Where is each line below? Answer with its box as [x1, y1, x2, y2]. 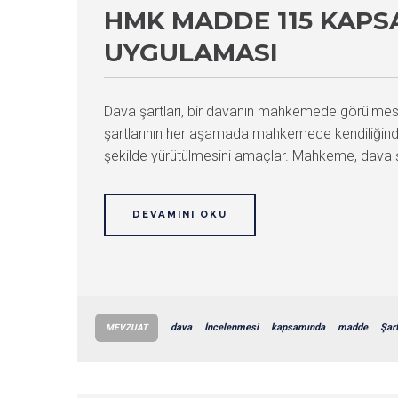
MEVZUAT [106, 322, 147, 332]
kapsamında [271, 322, 325, 333]
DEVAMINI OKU [132, 209, 227, 220]
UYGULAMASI [104, 37, 278, 68]
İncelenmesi [204, 322, 259, 333]
